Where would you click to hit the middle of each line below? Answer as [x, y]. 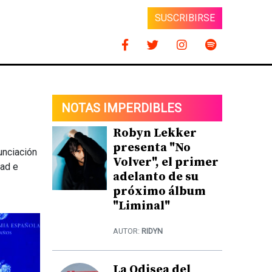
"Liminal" [141, 206]
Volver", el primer [166, 163]
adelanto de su [156, 177]
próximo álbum [159, 192]
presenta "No [152, 148]
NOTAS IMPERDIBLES [121, 108]
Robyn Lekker [155, 134]
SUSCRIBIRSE [185, 18]
